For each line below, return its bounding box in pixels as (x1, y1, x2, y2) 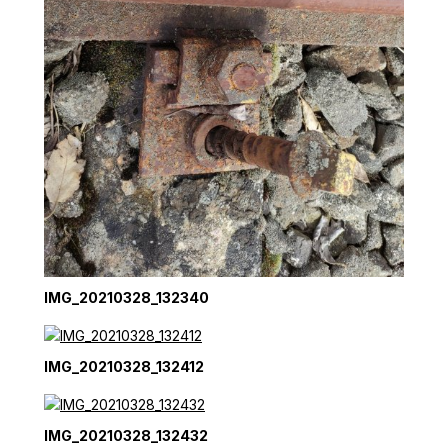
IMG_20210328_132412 (44, 358, 204, 375)
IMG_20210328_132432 (44, 427, 208, 444)
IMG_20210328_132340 (44, 289, 209, 307)
